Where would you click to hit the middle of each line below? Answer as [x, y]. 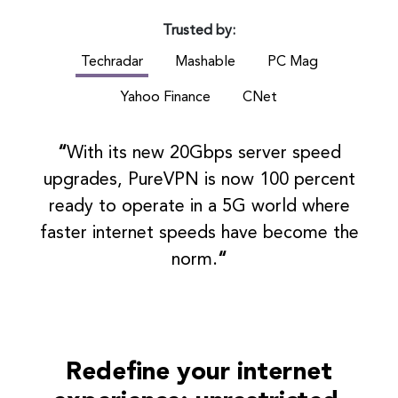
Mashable [205, 63]
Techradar [111, 63]
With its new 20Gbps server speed [203, 154]
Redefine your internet [199, 374]
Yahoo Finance [166, 98]
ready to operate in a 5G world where [199, 207]
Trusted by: [199, 32]
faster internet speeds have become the [199, 234]
